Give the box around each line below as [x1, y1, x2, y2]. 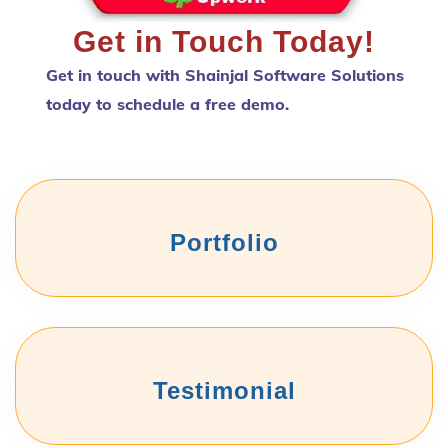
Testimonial [152, 376, 296, 404]
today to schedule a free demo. [46, 93, 289, 114]
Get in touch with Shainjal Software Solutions [46, 64, 404, 85]
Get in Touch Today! [73, 24, 375, 58]
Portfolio [169, 228, 279, 256]
